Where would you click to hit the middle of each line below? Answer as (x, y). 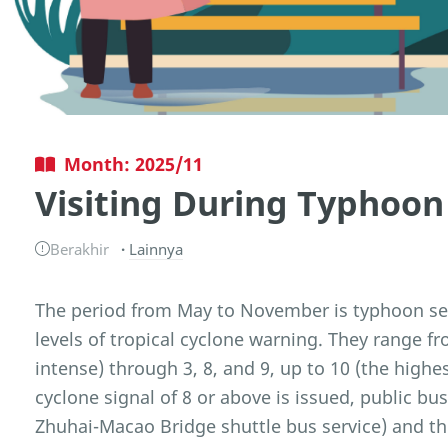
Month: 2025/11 (133, 163)
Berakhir (80, 248)
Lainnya (155, 248)
